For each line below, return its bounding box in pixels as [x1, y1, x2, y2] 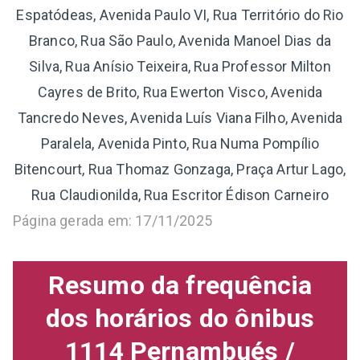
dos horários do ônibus [45, 302, 315, 333]
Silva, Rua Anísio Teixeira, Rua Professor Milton [29, 57, 331, 75]
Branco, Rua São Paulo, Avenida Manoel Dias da [28, 31, 332, 49]
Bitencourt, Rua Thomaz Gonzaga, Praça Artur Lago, [14, 160, 346, 178]
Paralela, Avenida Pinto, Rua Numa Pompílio [40, 134, 320, 152]
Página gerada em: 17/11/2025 [13, 211, 213, 229]
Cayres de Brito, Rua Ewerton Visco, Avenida [37, 83, 323, 100]
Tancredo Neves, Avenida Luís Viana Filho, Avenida [17, 108, 343, 126]
